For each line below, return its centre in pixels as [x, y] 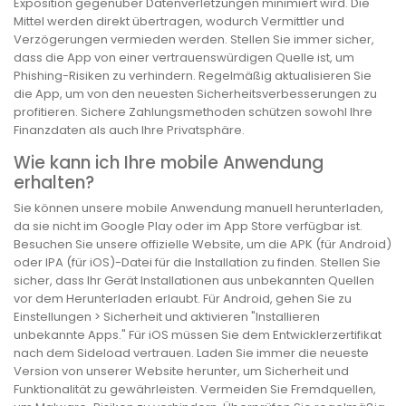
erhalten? [54, 182]
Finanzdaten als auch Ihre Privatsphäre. [129, 130]
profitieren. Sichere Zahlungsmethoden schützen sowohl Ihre [193, 111]
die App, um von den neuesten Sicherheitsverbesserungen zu [195, 93]
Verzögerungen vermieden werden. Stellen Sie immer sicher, [194, 39]
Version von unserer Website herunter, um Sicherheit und [181, 372]
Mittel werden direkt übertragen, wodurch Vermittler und [179, 21]
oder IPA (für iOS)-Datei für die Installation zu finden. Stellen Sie [197, 263]
